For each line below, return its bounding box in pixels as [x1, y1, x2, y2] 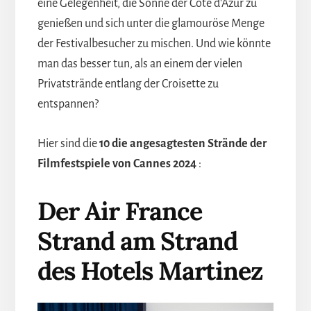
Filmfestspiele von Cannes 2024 [37, 157, 196, 170]
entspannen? [37, 97, 99, 110]
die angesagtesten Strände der [111, 137, 267, 150]
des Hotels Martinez [37, 254, 263, 287]
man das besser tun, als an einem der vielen [37, 57, 242, 70]
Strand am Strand [37, 224, 237, 257]
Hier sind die [37, 137, 99, 150]
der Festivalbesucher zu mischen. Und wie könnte [37, 37, 271, 50]
